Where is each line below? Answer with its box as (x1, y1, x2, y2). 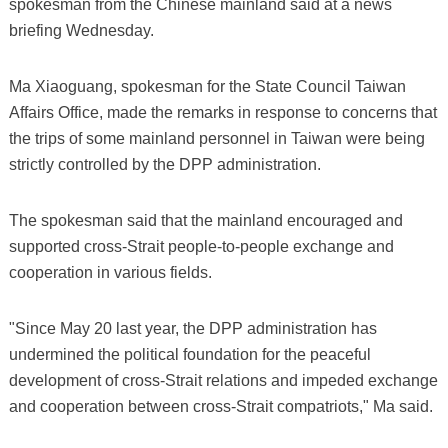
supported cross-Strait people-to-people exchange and (8, 237, 394, 255)
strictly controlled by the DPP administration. (8, 155, 321, 173)
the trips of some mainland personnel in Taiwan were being (8, 129, 425, 147)
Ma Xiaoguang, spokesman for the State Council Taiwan (8, 77, 406, 95)
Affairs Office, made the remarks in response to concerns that (8, 103, 437, 121)
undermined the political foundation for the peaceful (8, 345, 371, 363)
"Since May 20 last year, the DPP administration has (8, 319, 377, 337)
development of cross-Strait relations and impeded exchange (8, 371, 438, 389)
